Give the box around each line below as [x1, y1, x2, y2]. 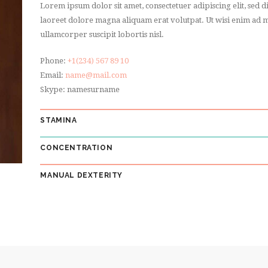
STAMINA [40, 115, 77, 124]
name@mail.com [65, 70, 127, 80]
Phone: [40, 56, 68, 65]
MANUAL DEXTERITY [40, 170, 123, 179]
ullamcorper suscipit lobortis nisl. [40, 30, 165, 39]
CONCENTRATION [40, 143, 113, 152]
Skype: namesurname [40, 84, 120, 94]
